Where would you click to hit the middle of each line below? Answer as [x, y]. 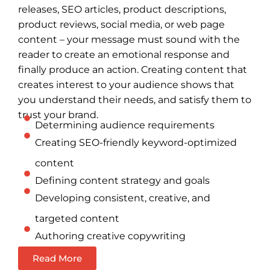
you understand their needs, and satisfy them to [135, 99]
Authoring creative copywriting [110, 236]
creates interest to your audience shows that [126, 84]
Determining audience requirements [124, 125]
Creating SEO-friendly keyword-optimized [136, 142]
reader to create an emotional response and [124, 54]
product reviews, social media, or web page [121, 24]
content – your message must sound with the [129, 39]
